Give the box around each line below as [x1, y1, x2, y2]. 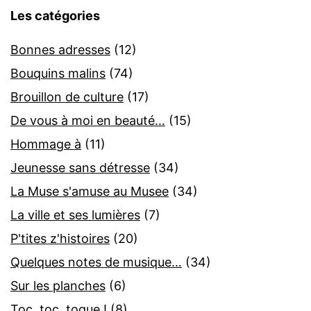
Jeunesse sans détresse [10, 160, 150, 176]
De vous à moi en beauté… [10, 113, 165, 128]
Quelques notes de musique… [10, 255, 182, 270]
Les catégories [10, 8, 100, 24]
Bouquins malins [10, 66, 106, 81]
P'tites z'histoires [10, 231, 110, 246]
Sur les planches [10, 278, 106, 294]
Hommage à [10, 137, 81, 152]
